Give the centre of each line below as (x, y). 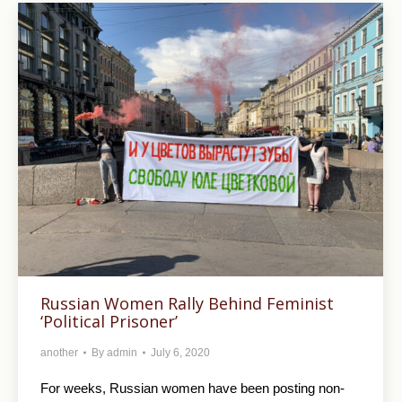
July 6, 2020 (180, 353)
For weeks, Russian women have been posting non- (192, 389)
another (59, 353)
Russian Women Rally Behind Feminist (187, 304)
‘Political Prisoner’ (109, 322)
